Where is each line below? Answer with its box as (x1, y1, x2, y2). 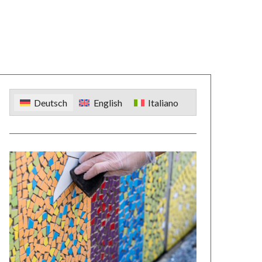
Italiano (148, 97, 179, 109)
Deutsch (34, 97, 68, 109)
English (93, 97, 122, 109)
